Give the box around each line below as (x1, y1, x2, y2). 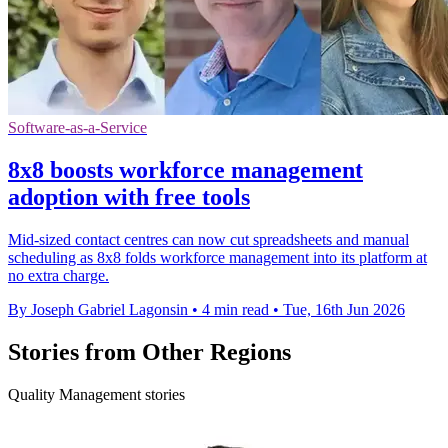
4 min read (202, 300, 269, 318)
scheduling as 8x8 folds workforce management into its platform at (8, 248, 427, 266)
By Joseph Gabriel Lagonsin (8, 300, 188, 318)
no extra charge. (8, 266, 109, 284)
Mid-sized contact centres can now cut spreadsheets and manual (8, 230, 409, 248)
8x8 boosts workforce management (8, 156, 363, 183)
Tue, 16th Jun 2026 (283, 300, 405, 318)
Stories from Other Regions (8, 338, 291, 365)
